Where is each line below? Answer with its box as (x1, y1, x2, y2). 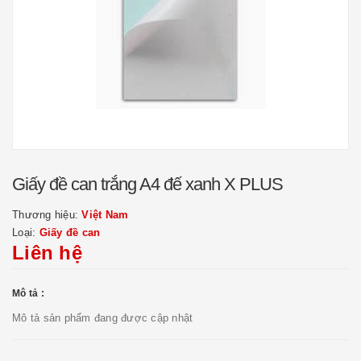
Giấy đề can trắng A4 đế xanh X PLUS (12, 174, 283, 194)
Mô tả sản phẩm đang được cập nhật (12, 312, 193, 324)
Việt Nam (81, 209, 129, 221)
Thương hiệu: (12, 209, 82, 221)
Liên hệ (12, 242, 82, 263)
